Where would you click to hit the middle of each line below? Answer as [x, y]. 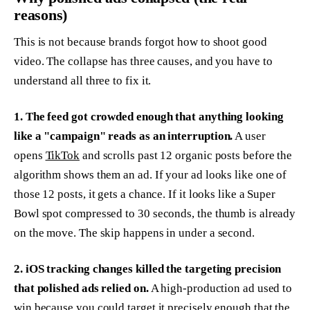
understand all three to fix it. [83, 80]
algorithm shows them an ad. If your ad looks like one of [151, 174]
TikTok [62, 155]
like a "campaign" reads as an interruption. [124, 136]
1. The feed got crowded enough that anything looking [149, 116]
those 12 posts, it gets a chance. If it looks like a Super [145, 194]
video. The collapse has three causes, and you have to [143, 61]
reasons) [41, 15]
